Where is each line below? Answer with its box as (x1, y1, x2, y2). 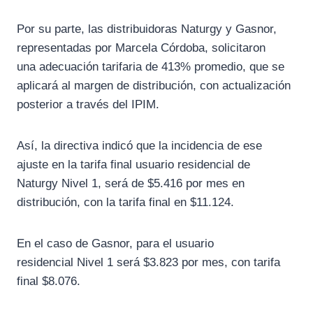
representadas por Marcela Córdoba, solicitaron (17, 41, 265, 55)
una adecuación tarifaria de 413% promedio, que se (17, 60, 284, 74)
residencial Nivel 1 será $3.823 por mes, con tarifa (17, 256, 280, 270)
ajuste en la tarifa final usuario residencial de (17, 158, 250, 172)
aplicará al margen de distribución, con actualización (17, 79, 291, 93)
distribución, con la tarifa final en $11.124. (17, 196, 234, 210)
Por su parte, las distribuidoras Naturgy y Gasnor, (17, 22, 277, 36)
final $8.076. (17, 275, 80, 289)
